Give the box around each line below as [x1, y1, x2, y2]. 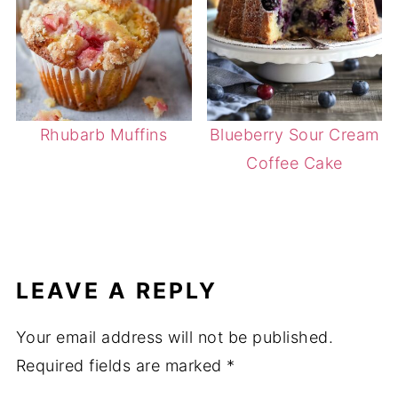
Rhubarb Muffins [39, 124, 168, 144]
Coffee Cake [246, 153, 343, 172]
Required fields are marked [15, 355, 227, 375]
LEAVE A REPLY [15, 276, 218, 304]
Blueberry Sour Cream [209, 124, 379, 144]
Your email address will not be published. [15, 327, 334, 346]
